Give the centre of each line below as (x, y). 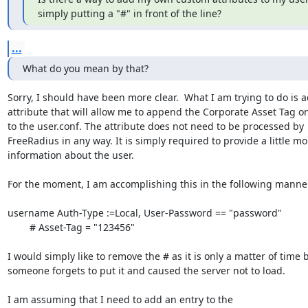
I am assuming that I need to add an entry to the (120, 299)
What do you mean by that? (85, 68)
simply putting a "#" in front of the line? (129, 13)
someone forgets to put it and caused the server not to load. (146, 270)
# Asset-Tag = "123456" (18, 227)
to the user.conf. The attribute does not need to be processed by (155, 126)
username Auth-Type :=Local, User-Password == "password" (144, 212)
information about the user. (72, 155)
